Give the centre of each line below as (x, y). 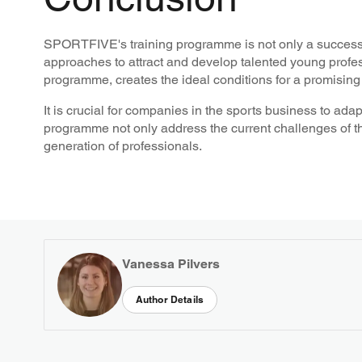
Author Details (170, 300)
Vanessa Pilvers (170, 264)
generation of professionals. (122, 145)
